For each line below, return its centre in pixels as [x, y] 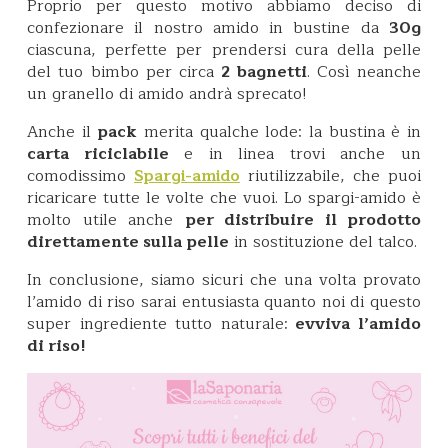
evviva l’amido [354, 323]
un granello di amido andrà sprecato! [167, 93]
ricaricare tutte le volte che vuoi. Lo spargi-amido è [224, 197]
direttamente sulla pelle [128, 241]
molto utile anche [106, 219]
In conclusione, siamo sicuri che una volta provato [224, 279]
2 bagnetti [264, 71]
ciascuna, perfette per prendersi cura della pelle [224, 49]
